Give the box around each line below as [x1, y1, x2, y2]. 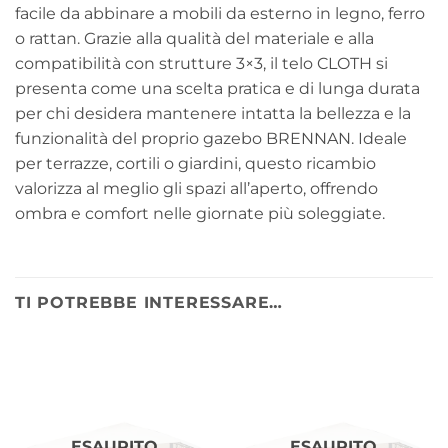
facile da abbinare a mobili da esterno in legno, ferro [15, 3, 425, 23]
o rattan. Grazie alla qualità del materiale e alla [15, 28, 374, 48]
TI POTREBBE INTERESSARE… [15, 292, 284, 312]
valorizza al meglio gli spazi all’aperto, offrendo [15, 178, 378, 198]
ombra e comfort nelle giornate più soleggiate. [15, 203, 385, 223]
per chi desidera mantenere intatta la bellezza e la [15, 103, 411, 123]
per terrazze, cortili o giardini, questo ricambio [15, 153, 376, 173]
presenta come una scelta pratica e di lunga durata [15, 78, 420, 98]
